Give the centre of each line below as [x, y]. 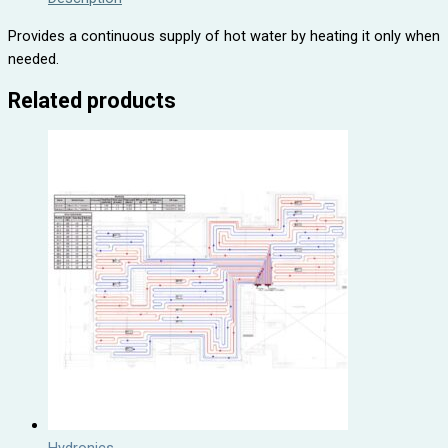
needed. [33, 59]
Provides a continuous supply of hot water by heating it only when [224, 36]
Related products [92, 101]
